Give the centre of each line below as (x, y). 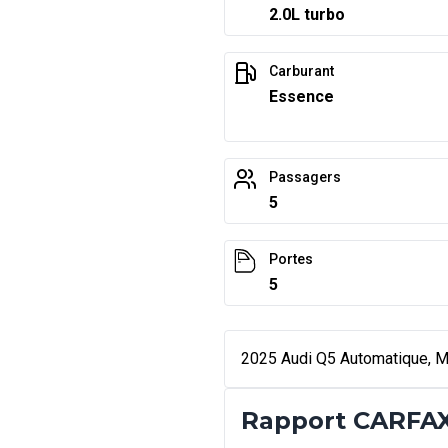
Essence (301, 96)
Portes (291, 259)
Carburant (301, 71)
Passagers (305, 177)
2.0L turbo (307, 14)
